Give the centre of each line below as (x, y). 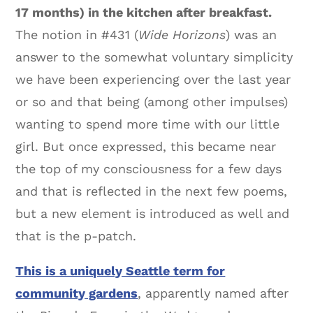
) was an (252, 35)
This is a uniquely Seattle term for (121, 271)
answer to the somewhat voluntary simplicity (154, 57)
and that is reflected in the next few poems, (152, 191)
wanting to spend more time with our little (148, 124)
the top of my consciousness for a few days (149, 169)
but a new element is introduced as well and (153, 214)
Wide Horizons (182, 35)
